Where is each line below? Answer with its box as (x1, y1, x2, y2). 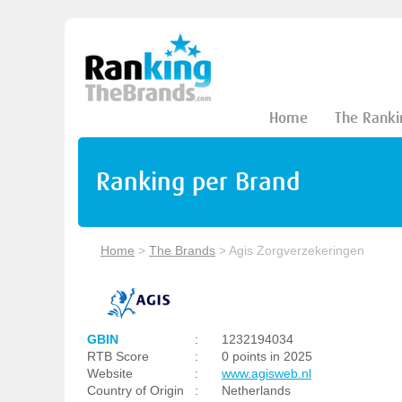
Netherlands (222, 383, 291, 398)
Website (87, 366, 133, 380)
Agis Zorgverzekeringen (229, 243, 364, 258)
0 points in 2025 (222, 349, 312, 363)
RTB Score (87, 349, 149, 363)
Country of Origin (87, 383, 184, 398)
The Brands (149, 243, 215, 258)
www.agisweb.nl (222, 366, 311, 380)
